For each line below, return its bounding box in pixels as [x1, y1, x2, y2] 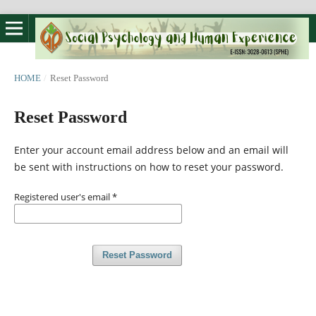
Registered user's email [13, 190, 112, 203]
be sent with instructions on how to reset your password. [13, 159, 284, 174]
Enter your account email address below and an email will [13, 142, 288, 157]
